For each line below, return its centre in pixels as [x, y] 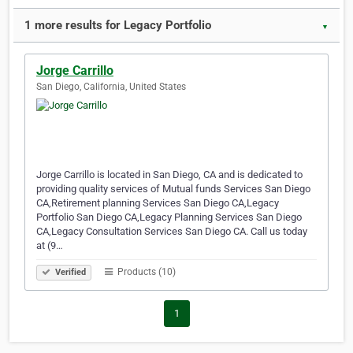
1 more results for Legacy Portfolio [118, 26]
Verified [69, 273]
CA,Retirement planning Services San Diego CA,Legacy [158, 203]
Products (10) [145, 272]
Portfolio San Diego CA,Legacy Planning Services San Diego [169, 217]
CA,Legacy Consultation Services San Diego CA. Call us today [172, 232]
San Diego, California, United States [111, 87]
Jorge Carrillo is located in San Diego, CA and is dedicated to [169, 175]
